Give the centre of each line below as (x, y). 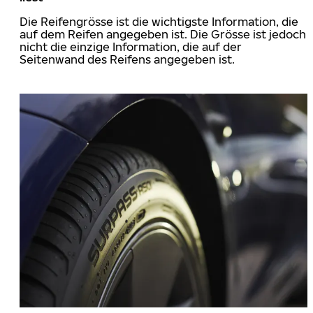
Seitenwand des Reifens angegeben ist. (127, 59)
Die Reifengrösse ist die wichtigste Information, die (159, 21)
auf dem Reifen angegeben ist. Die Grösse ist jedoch (163, 34)
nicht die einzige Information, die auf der (131, 46)
